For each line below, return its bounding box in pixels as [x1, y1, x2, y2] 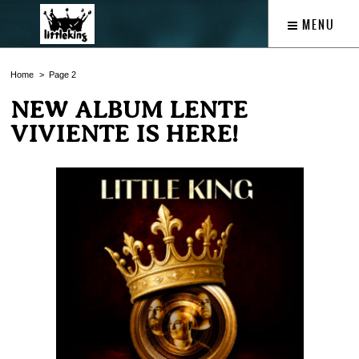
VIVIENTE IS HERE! [10, 120, 238, 147]
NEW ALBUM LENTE [10, 96, 248, 123]
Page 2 [49, 70, 76, 79]
